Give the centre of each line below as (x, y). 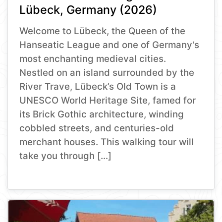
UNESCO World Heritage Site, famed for (108, 100)
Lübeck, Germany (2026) (88, 9)
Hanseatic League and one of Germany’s (110, 45)
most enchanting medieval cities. (93, 58)
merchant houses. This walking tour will (107, 142)
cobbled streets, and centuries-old (97, 128)
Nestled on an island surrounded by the (107, 72)
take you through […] (66, 156)
